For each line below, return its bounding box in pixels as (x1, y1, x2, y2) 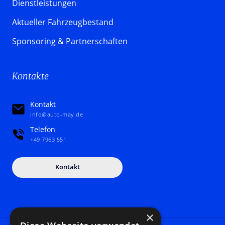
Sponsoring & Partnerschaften (12, 35, 128, 47)
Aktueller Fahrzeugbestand (12, 16, 114, 28)
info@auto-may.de (30, 110, 83, 118)
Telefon (30, 124, 55, 134)
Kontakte (12, 70, 49, 82)
